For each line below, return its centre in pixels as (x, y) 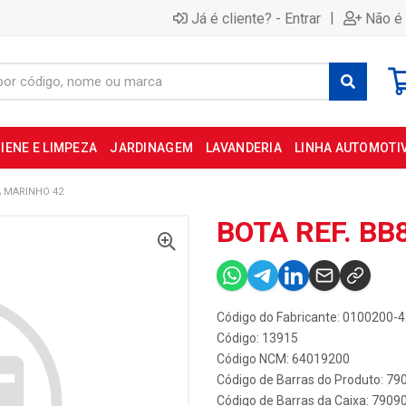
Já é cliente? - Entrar (256, 18)
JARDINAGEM (152, 148)
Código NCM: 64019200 (283, 359)
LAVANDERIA (244, 148)
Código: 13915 (257, 338)
